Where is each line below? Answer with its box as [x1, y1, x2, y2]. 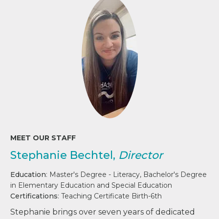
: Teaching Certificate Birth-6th [58, 191, 162, 200]
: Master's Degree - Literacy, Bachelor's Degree [46, 170, 207, 179]
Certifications [10, 191, 58, 200]
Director [118, 148, 163, 162]
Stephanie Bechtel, [10, 148, 119, 162]
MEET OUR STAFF [10, 133, 76, 142]
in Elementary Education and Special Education [10, 180, 173, 190]
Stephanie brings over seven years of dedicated [10, 207, 196, 217]
